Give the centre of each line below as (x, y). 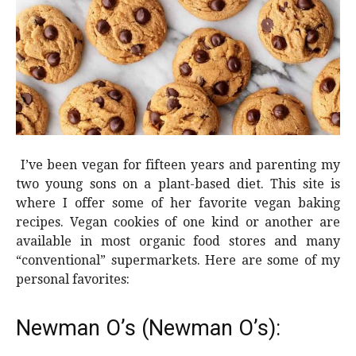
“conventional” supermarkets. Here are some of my (178, 261)
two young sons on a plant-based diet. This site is (178, 184)
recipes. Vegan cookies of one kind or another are (178, 222)
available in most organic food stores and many (178, 242)
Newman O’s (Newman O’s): (148, 329)
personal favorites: (73, 280)
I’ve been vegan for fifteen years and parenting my (178, 165)
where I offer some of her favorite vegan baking (178, 203)
